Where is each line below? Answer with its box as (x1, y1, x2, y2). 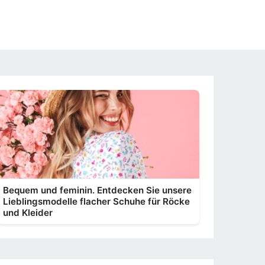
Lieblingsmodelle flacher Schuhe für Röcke (3, 196, 190, 207)
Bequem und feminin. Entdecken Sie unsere (3, 185, 192, 196)
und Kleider (3, 207, 53, 218)
